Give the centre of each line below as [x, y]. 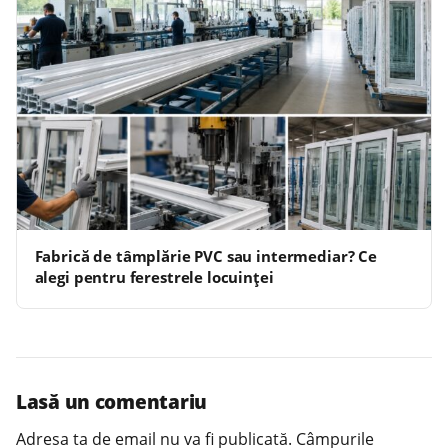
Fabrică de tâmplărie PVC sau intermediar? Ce [205, 256]
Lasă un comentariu [111, 402]
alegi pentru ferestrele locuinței [154, 277]
